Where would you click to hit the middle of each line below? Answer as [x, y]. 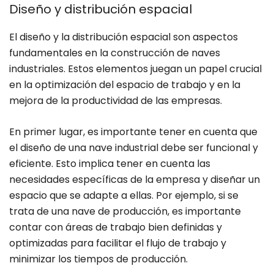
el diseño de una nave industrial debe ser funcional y [134, 148]
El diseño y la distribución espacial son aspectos [124, 37]
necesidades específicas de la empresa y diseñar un [135, 180]
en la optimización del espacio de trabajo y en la [125, 85]
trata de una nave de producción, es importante [125, 212]
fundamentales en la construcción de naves [115, 53]
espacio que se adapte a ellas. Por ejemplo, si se [124, 196]
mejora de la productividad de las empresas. [116, 101]
